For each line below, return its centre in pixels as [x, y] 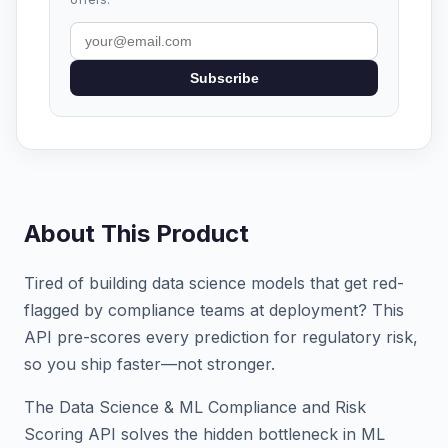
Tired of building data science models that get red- [214, 283]
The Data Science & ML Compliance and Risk [195, 407]
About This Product [136, 233]
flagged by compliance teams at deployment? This [214, 310]
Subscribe [224, 78]
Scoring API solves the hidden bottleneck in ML [204, 434]
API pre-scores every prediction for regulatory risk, [221, 337]
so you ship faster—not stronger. [149, 364]
